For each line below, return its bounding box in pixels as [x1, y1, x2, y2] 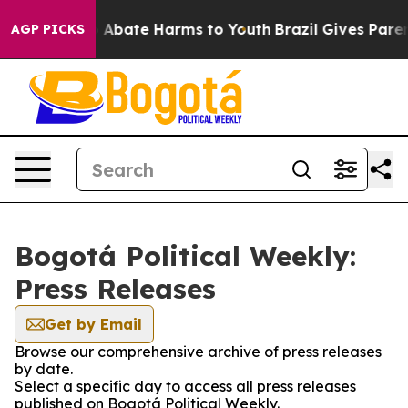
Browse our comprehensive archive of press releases [15, 342, 382, 361]
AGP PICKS [11, 21, 85, 37]
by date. [15, 360, 73, 378]
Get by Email [45, 315, 142, 333]
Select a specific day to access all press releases [15, 377, 356, 395]
